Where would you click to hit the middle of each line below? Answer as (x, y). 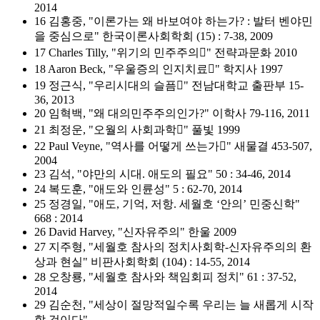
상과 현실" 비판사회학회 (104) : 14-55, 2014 (142, 262)
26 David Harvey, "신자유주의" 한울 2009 (135, 232)
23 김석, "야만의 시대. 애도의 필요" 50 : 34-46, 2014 (162, 174)
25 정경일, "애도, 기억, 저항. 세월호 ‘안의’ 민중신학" (167, 204)
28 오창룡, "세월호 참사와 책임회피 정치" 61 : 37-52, (165, 277)
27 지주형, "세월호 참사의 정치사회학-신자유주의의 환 (173, 247)
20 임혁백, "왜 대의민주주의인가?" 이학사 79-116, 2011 (172, 113)
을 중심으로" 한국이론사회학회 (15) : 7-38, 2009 (154, 36)
